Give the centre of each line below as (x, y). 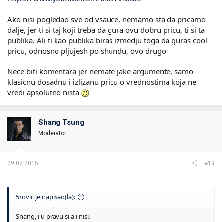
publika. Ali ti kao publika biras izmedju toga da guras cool (107, 40)
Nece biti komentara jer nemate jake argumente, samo (100, 71)
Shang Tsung (61, 122)
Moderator (52, 133)
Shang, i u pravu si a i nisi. (53, 216)
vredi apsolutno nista (44, 92)
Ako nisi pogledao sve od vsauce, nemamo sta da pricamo (107, 19)
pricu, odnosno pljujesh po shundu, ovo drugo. (88, 50)
